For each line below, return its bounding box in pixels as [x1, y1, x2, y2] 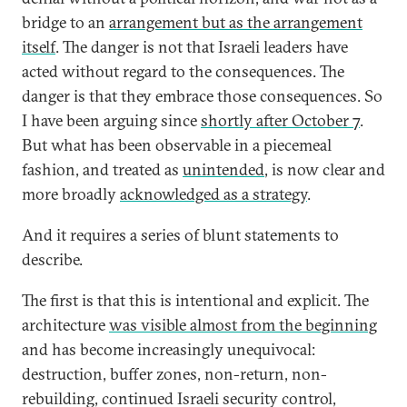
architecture [22, 314, 109, 335]
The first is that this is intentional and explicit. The [22, 290, 369, 311]
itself [22, 36, 55, 57]
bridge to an [22, 12, 109, 33]
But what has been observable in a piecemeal [22, 134, 332, 155]
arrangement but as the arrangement [109, 12, 362, 33]
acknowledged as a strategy [120, 184, 307, 204]
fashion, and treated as [22, 159, 183, 180]
